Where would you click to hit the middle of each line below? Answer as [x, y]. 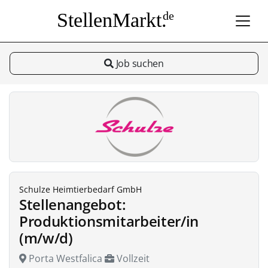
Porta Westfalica [66, 258]
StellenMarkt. [112, 20]
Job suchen [139, 63]
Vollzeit [132, 258]
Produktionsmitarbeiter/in [109, 221]
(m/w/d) [46, 238]
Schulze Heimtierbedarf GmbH [80, 189]
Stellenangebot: [73, 204]
